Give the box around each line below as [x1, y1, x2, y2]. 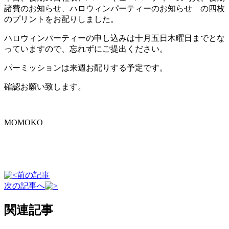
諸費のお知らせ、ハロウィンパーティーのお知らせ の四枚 [4, 4, 225, 13]
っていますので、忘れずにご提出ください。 [4, 44, 168, 54]
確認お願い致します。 [4, 82, 86, 91]
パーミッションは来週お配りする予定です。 [4, 63, 168, 73]
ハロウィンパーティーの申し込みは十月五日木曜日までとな [4, 34, 225, 43]
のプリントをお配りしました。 [4, 15, 119, 24]
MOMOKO [4, 118, 43, 127]
